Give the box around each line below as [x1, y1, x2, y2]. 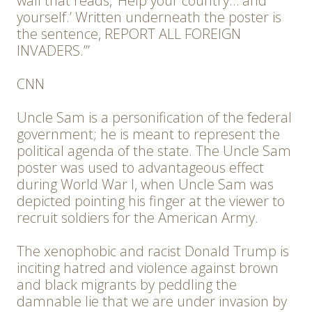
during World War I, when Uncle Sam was [17, 175, 274, 194]
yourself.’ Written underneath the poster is [17, 8, 281, 27]
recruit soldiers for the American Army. [17, 208, 258, 228]
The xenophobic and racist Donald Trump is [17, 242, 289, 261]
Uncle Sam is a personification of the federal [17, 108, 292, 127]
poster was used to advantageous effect [17, 158, 264, 178]
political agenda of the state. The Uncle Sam [17, 141, 291, 161]
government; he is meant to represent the [17, 125, 280, 144]
